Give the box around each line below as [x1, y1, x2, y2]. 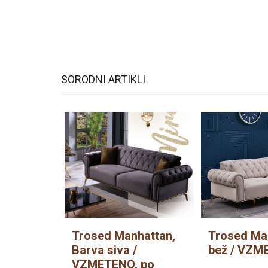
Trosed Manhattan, [72, 228, 175, 243]
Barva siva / [72, 242, 137, 257]
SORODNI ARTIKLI [61, 72, 145, 86]
